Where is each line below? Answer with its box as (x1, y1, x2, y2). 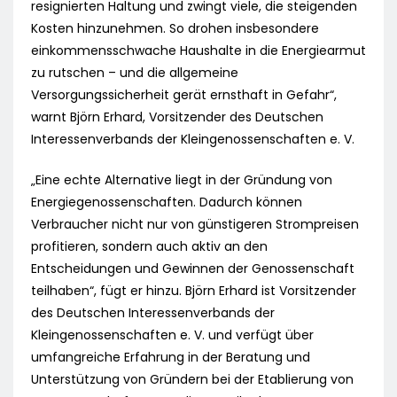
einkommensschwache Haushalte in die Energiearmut (31, 42, 366, 60)
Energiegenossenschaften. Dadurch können (31, 193, 302, 212)
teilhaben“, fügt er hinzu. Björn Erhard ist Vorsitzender (31, 282, 356, 300)
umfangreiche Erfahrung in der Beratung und (31, 348, 310, 367)
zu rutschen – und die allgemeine (31, 64, 238, 82)
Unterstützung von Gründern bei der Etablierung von (31, 370, 354, 389)
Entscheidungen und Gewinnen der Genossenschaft (31, 260, 354, 278)
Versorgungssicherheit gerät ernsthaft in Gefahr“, (31, 86, 337, 105)
